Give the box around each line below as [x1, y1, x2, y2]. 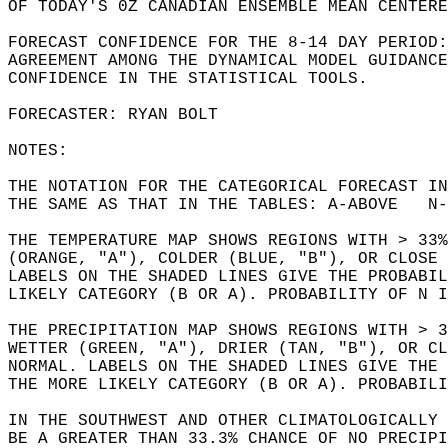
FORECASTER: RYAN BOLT [8, 106, 238, 124]
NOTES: [8, 142, 88, 160]
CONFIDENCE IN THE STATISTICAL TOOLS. [8, 70, 388, 88]
